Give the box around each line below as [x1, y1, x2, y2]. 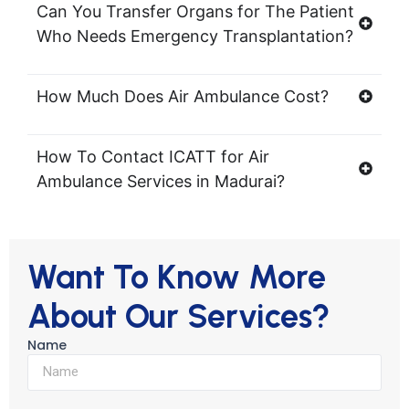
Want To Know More [27, 257, 326, 297]
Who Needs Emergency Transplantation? [37, 26, 353, 46]
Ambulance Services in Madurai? [37, 171, 285, 191]
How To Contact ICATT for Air [37, 146, 269, 166]
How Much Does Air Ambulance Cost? [37, 86, 329, 106]
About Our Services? [27, 296, 330, 336]
